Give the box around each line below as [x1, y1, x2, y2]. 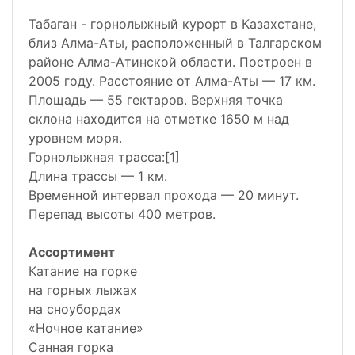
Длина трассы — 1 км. [29, 168, 167, 185]
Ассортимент [29, 244, 115, 261]
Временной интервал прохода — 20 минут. [29, 187, 299, 204]
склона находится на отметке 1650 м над [29, 111, 289, 128]
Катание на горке [29, 263, 137, 280]
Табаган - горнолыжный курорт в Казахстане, [29, 16, 316, 32]
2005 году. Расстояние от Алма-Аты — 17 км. [29, 73, 315, 90]
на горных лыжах [29, 282, 137, 299]
